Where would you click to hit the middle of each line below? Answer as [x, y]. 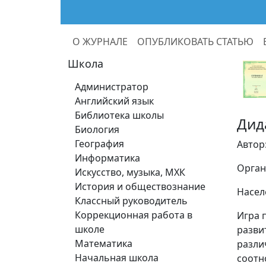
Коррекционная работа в [134, 215]
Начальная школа [117, 258]
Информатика [107, 158]
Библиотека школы [119, 115]
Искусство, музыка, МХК [130, 172]
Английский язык [114, 101]
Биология [97, 129]
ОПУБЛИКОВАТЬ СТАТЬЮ [195, 41]
